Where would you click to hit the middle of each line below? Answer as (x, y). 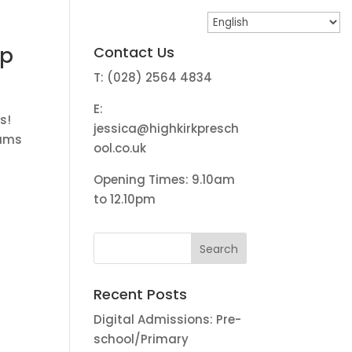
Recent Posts (141, 294)
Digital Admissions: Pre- (168, 319)
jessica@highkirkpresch (167, 128)
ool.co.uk (120, 148)
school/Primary (141, 339)
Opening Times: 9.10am (165, 180)
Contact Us (134, 52)
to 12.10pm (125, 199)
